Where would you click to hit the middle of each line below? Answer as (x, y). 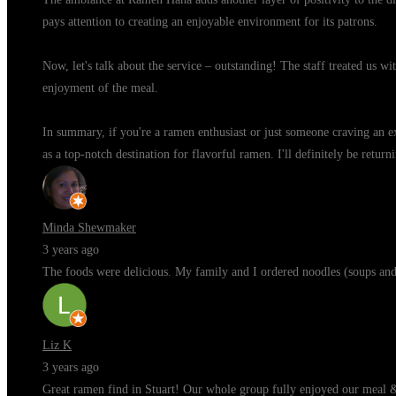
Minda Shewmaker (89, 228)
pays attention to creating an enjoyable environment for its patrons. (210, 22)
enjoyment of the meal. (100, 88)
